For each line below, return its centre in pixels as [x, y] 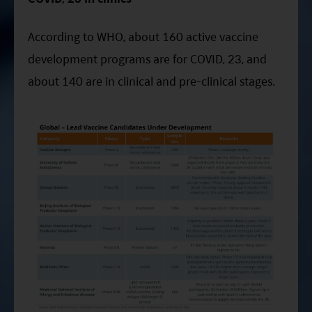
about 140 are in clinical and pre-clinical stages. [151, 81]
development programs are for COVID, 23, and [147, 58]
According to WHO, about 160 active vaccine [143, 36]
